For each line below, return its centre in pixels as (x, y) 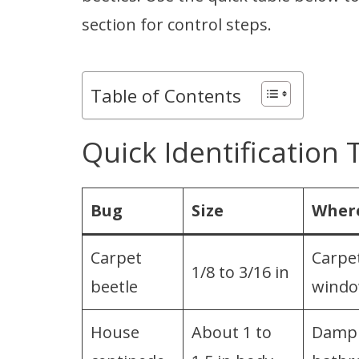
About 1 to (232, 332)
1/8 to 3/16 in (240, 272)
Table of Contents (166, 95)
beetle (114, 286)
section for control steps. (177, 24)
